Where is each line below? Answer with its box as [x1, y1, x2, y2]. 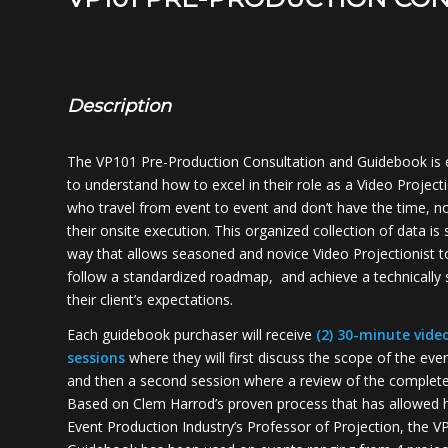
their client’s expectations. [67, 290, 233, 310]
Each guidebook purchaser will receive [67, 325, 316, 345]
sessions [67, 348, 125, 368]
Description [67, 94, 171, 117]
